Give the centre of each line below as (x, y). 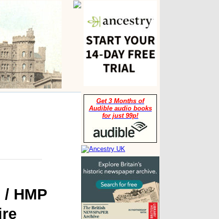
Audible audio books (120, 108)
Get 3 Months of (120, 101)
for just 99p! (120, 116)
